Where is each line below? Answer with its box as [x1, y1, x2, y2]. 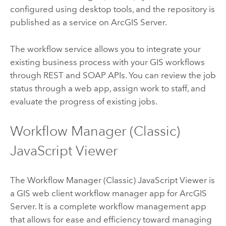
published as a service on [10, 17, 111, 28]
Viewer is [177, 175, 215, 186]
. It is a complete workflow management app [34, 201, 206, 212]
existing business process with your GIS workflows [10, 56, 205, 67]
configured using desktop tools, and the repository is [10, 4, 215, 15]
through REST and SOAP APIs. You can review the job [10, 70, 216, 80]
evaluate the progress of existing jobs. [10, 96, 157, 106]
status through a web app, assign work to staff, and [10, 83, 206, 93]
